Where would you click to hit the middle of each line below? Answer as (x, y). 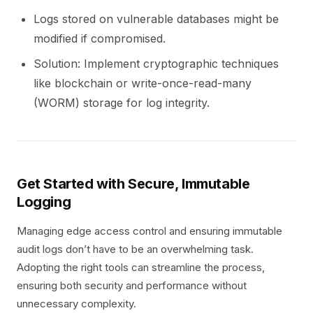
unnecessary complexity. (77, 304)
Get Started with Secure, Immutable (133, 184)
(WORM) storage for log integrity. (122, 103)
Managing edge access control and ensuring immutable (150, 231)
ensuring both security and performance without (132, 285)
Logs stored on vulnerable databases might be (156, 19)
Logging (44, 202)
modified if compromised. (100, 38)
